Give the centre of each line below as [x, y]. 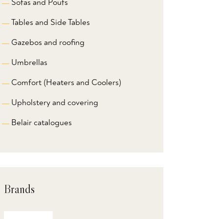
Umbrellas [29, 63]
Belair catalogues [42, 123]
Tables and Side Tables [51, 22]
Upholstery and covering [55, 103]
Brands [19, 189]
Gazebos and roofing [48, 43]
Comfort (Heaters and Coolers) [66, 83]
